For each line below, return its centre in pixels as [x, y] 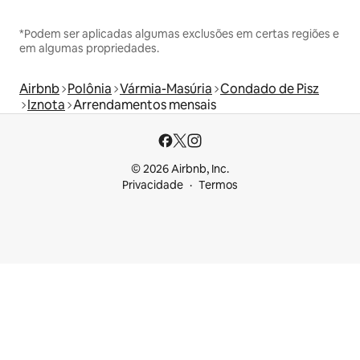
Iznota [46, 105]
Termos [218, 185]
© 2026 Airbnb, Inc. [180, 169]
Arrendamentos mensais [145, 105]
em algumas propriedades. [89, 49]
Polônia [90, 89]
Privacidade [153, 185]
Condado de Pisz [270, 89]
